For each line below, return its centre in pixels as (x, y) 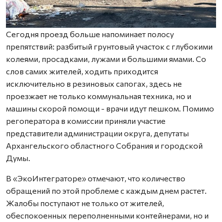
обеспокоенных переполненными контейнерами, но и (107, 216)
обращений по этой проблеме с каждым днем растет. (106, 191)
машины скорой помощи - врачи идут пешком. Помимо (110, 109)
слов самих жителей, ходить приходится (82, 71)
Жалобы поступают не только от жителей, (85, 203)
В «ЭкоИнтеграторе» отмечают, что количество (96, 178)
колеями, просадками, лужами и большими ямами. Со (106, 59)
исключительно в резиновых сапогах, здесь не (94, 84)
